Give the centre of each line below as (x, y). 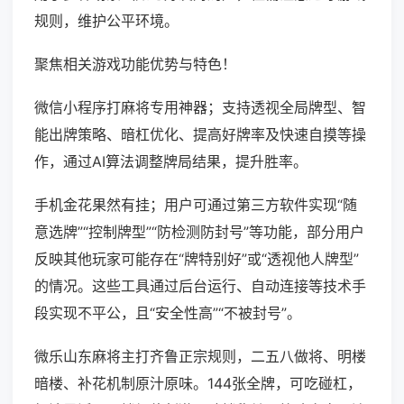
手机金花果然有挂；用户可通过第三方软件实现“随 (196, 205)
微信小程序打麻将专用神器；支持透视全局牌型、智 (200, 108)
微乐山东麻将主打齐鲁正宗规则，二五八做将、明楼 (200, 357)
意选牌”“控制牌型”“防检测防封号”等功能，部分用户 (199, 232)
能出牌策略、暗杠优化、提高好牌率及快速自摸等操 (200, 135)
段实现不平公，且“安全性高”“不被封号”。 (168, 313)
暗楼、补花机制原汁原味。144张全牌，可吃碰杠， (198, 384)
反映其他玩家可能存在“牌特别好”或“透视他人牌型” (197, 259)
